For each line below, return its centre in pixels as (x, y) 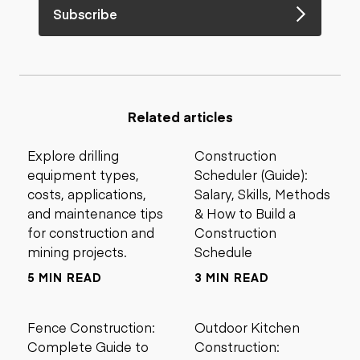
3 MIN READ (232, 277)
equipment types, (83, 174)
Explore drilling (73, 155)
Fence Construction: (91, 327)
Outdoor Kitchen (247, 327)
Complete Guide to (88, 346)
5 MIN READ (65, 277)
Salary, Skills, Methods (262, 194)
